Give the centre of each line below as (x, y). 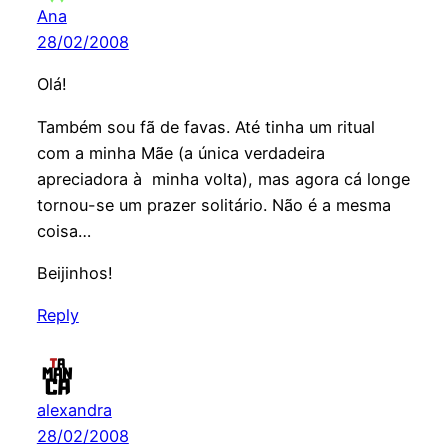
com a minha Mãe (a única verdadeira (180, 152)
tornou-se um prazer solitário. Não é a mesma (213, 204)
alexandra (74, 410)
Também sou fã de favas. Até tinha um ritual (205, 126)
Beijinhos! (74, 273)
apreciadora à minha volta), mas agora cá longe (223, 178)
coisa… (63, 230)
